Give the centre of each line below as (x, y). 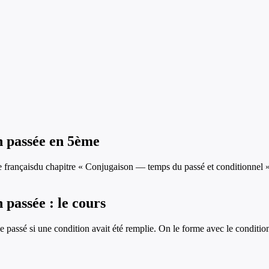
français (19, 166)
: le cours (76, 203)
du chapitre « (59, 166)
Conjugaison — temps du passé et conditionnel (174, 166)
